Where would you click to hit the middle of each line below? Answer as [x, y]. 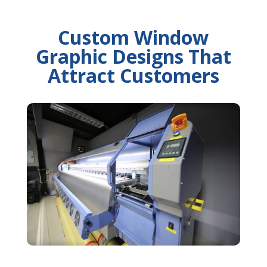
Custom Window [133, 38]
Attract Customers [133, 76]
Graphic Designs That [133, 57]
